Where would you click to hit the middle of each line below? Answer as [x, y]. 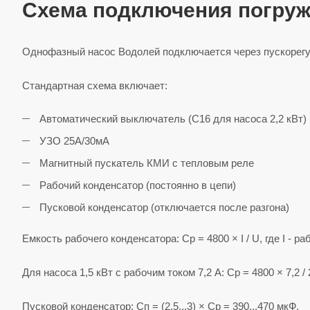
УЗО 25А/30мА [74, 141]
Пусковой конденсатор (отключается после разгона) [164, 208]
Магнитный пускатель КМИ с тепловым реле [147, 163]
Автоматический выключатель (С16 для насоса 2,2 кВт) [173, 119]
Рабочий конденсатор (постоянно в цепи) [138, 185]
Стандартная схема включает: [95, 86]
